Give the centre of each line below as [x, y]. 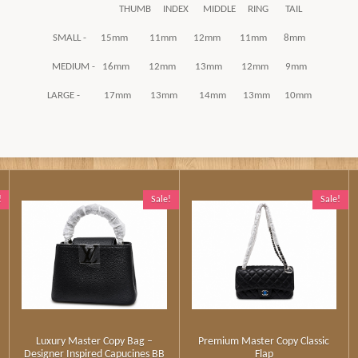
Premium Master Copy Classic [264, 341]
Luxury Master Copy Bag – [94, 341]
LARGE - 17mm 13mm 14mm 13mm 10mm [179, 96]
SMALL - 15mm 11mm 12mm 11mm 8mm [179, 38]
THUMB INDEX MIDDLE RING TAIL [179, 10]
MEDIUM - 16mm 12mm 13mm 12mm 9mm [179, 67]
